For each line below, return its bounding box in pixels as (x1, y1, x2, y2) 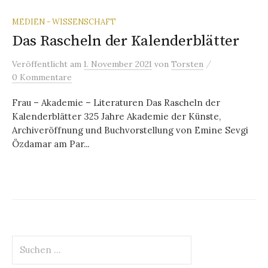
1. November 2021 (84, 58, 152, 69)
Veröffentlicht (12, 58, 70, 69)
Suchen (11, 235, 43, 247)
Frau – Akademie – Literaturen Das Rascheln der (12, 96, 220, 108)
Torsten (171, 58, 203, 69)
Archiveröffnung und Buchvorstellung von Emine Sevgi (12, 124, 248, 136)
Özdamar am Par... (12, 138, 89, 150)
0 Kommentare (12, 71, 72, 83)
